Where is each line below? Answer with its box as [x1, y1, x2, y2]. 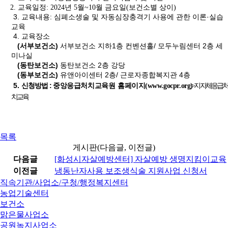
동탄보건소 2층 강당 [58, 61, 125, 69]
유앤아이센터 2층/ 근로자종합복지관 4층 [60, 71, 190, 79]
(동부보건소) [17, 71, 60, 79]
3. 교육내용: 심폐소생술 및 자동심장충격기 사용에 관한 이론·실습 [11, 13, 223, 21]
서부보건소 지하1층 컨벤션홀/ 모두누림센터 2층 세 [58, 42, 223, 50]
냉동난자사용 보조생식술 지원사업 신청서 [54, 166, 207, 175]
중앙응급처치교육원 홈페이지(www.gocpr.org [53, 82, 191, 90]
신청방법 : [21, 81, 53, 90]
